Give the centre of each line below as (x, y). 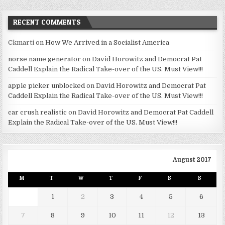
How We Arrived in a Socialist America (107, 43)
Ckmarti (21, 43)
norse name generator (45, 59)
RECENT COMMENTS (47, 22)
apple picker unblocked (47, 86)
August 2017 (192, 160)
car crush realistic (38, 113)
